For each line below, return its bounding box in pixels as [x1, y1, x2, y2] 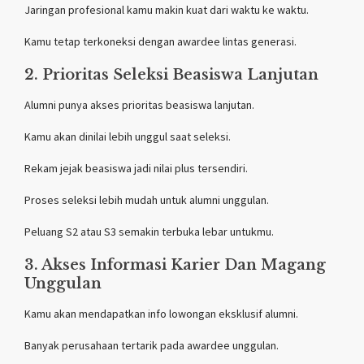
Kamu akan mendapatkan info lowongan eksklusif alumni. [24, 305, 298, 321]
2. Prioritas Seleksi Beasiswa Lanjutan [24, 65, 318, 84]
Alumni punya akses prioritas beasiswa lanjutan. [24, 97, 254, 112]
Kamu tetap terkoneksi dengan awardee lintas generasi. [24, 33, 297, 49]
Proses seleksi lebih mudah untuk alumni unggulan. [24, 192, 269, 207]
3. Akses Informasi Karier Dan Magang [24, 255, 326, 274]
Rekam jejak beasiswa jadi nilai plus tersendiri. [24, 160, 248, 175]
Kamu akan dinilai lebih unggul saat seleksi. [24, 128, 231, 144]
